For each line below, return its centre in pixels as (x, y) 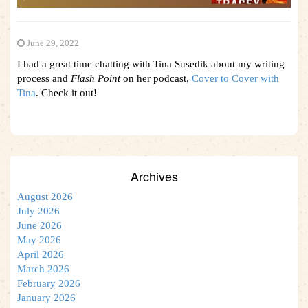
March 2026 (43, 268)
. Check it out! (66, 92)
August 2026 (45, 196)
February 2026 (49, 283)
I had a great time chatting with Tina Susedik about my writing (151, 64)
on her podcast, (156, 78)
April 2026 (41, 254)
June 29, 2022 (52, 43)
